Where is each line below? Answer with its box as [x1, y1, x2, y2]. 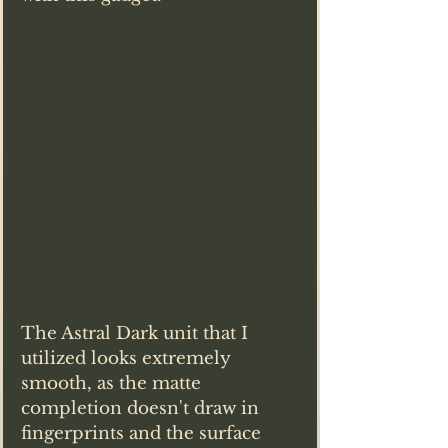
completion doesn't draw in [21, 398, 264, 420]
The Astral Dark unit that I [21, 323, 253, 345]
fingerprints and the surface [21, 423, 266, 445]
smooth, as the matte [21, 373, 206, 395]
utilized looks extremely [21, 348, 235, 370]
